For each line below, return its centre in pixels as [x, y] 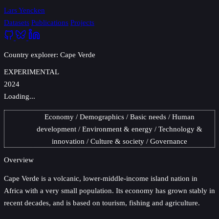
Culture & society [117, 141]
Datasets [17, 22]
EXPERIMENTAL [32, 72]
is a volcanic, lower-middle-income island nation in [118, 178]
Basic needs [148, 116]
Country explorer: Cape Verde [50, 55]
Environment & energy [117, 129]
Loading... [20, 96]
